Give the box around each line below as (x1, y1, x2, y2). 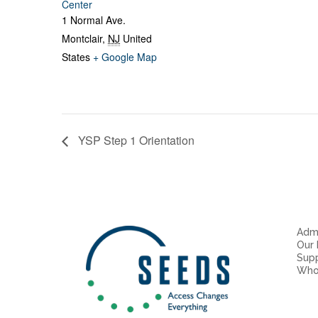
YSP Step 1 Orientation (75, 132, 194, 149)
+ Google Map (93, 50, 157, 64)
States (62, 50, 90, 64)
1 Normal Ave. (62, 13, 126, 27)
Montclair (62, 31, 102, 45)
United (123, 31, 152, 45)
